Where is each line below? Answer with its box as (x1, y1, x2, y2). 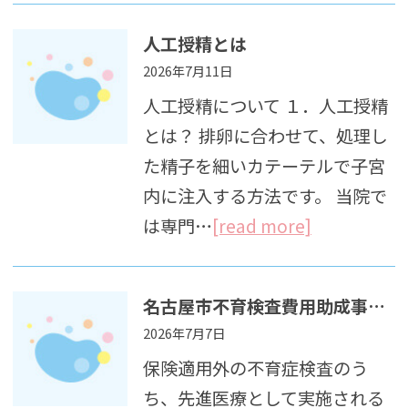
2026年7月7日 (142, 323, 225, 343)
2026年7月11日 (142, 61, 232, 81)
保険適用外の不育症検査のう (142, 355, 368, 382)
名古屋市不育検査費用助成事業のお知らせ (367, 293, 385, 320)
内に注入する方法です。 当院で (142, 183, 387, 209)
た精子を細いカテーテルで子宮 (142, 153, 385, 179)
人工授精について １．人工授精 (142, 93, 388, 119)
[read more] (211, 213, 311, 240)
